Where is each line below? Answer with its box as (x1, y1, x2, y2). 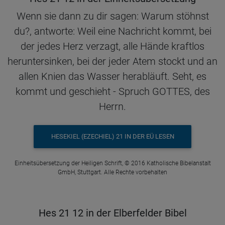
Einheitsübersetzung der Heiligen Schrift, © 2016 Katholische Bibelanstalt (14, 159, 211, 167)
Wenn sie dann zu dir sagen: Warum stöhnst (16, 10, 209, 22)
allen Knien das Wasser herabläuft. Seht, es (19, 70, 206, 82)
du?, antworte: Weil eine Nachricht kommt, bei (14, 25, 211, 37)
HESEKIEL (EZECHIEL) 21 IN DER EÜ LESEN (51, 133, 174, 141)
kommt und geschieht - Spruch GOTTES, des (15, 85, 210, 97)
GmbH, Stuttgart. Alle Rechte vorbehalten (58, 168, 167, 176)
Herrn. (99, 100, 126, 113)
